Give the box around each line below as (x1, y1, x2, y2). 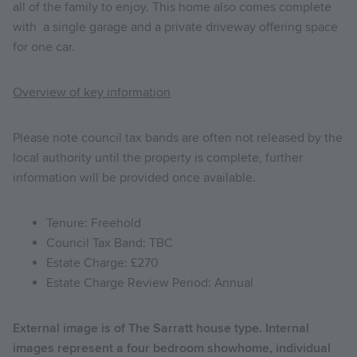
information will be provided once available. (13, 169, 256, 186)
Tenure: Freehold (46, 214, 141, 231)
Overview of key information (13, 84, 171, 100)
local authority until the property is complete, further (13, 149, 303, 166)
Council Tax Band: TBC (46, 234, 173, 251)
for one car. (13, 38, 81, 55)
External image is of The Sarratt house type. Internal (13, 320, 309, 336)
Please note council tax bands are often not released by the (13, 129, 343, 146)
